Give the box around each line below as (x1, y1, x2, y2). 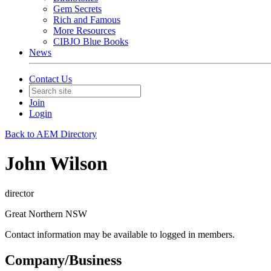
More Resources (53, 25, 116, 36)
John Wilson (5, 152, 108, 175)
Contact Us (29, 74, 72, 84)
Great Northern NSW (5, 208, 87, 219)
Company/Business (5, 252, 122, 268)
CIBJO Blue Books (53, 36, 128, 47)
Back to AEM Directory (5, 129, 97, 139)
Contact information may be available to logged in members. (5, 229, 235, 240)
